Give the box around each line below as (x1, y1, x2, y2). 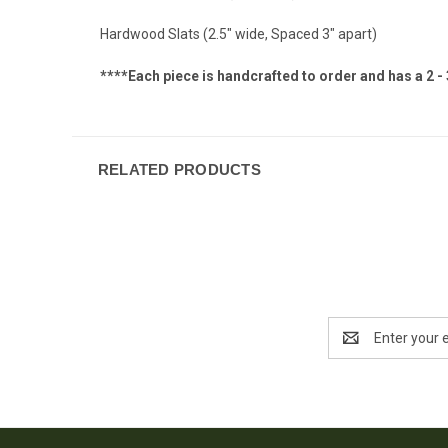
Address (328, 339, 381, 356)
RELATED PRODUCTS (97, 160, 261, 178)
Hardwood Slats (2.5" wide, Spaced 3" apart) (100, 25, 377, 42)
